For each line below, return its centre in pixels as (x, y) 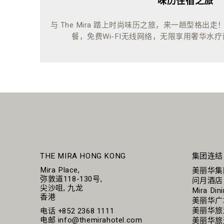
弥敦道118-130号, (71, 179)
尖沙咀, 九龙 (62, 188)
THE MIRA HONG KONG (83, 156)
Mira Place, (60, 170)
